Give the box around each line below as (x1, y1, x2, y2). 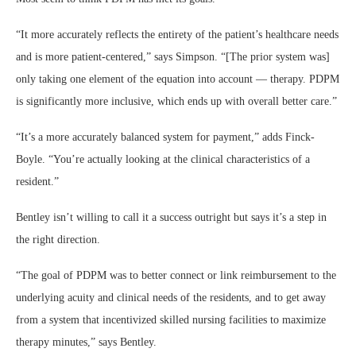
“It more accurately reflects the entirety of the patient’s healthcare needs (16, 29, 339, 41)
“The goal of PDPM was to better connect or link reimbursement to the (16, 269, 336, 282)
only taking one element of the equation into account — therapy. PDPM (16, 73, 339, 86)
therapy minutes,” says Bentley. (16, 336, 160, 349)
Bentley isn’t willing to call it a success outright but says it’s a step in (16, 211, 327, 224)
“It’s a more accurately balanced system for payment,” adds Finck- (16, 131, 315, 144)
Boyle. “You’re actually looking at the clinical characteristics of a (16, 153, 310, 166)
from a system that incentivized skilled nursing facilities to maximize (16, 314, 326, 327)
